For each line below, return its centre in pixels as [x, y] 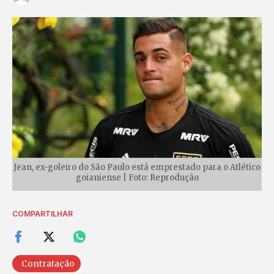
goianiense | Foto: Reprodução [137, 177]
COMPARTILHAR [43, 213]
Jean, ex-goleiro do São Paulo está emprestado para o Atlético [137, 167]
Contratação [48, 263]
